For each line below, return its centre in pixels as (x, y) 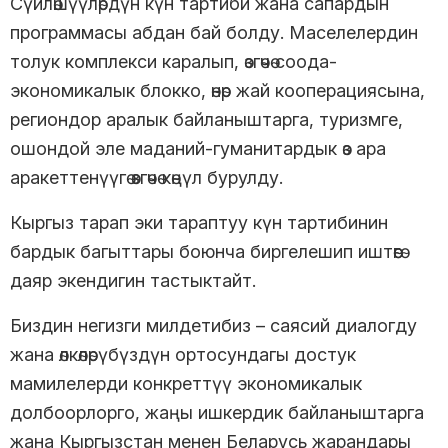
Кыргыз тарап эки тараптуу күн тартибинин (199, 222)
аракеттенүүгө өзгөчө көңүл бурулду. (149, 177)
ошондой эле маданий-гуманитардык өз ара (198, 148)
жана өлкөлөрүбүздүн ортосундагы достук (183, 354)
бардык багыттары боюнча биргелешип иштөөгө (205, 251)
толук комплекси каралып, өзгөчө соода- (173, 61)
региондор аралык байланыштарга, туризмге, (206, 119)
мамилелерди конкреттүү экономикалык (186, 383)
